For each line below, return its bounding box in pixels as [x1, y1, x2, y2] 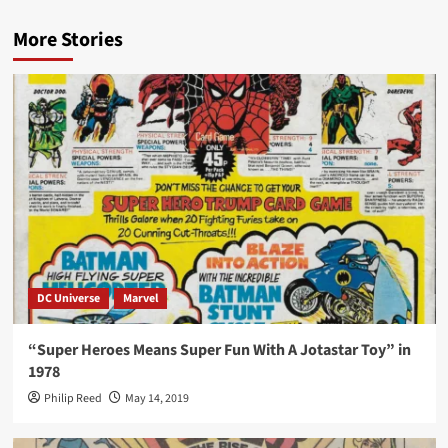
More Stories [12, 26, 123, 55]
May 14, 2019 [124, 390, 189, 408]
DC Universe [36, 290, 100, 308]
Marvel [122, 290, 158, 308]
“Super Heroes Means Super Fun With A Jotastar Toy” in [27, 339, 411, 362]
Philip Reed [43, 390, 102, 408]
